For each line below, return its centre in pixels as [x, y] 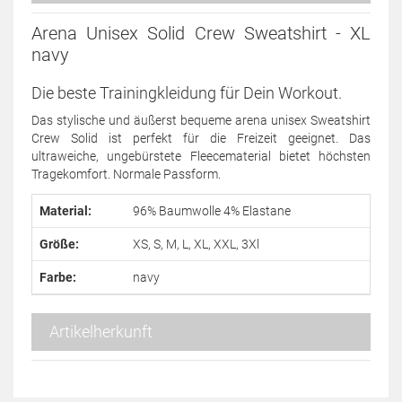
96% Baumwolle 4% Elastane [212, 211]
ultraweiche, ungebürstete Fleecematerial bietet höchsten [201, 156]
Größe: [59, 244]
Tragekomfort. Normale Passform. [126, 174]
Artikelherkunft [101, 332]
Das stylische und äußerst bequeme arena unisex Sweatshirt [201, 120]
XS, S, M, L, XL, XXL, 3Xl [196, 244]
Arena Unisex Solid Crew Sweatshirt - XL [201, 33]
